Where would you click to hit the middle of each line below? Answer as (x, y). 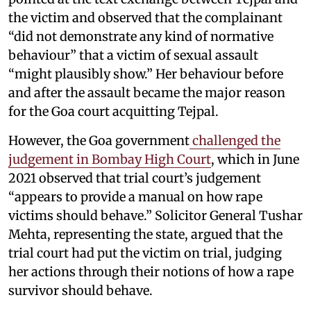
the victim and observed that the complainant (145, 17)
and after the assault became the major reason (147, 92)
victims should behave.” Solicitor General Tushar (155, 215)
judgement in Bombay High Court (110, 159)
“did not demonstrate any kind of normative (141, 36)
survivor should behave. (81, 290)
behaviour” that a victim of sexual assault (133, 55)
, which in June (255, 159)
